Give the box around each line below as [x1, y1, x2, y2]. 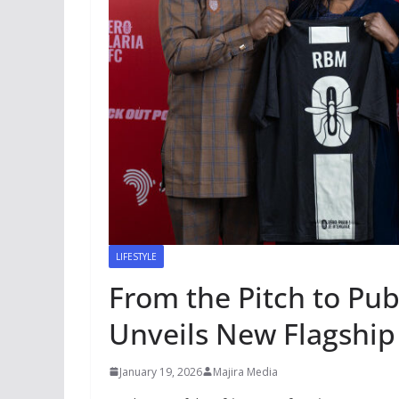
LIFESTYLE [116, 249, 157, 263]
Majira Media [213, 363, 278, 379]
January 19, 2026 [119, 363, 202, 379]
